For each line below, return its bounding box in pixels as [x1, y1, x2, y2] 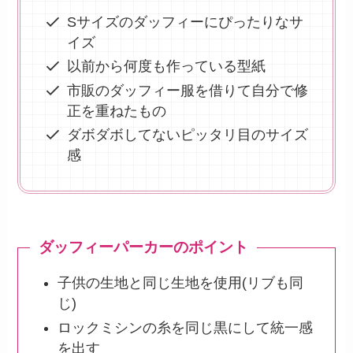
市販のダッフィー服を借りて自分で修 [66, 82, 308, 98]
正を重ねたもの [66, 102, 166, 119]
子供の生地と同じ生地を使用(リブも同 [57, 275, 303, 292]
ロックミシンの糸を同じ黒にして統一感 [57, 319, 313, 336]
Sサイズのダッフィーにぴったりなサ [66, 13, 303, 30]
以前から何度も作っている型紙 [66, 58, 266, 75]
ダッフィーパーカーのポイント [39, 239, 249, 256]
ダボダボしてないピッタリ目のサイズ [66, 127, 308, 143]
